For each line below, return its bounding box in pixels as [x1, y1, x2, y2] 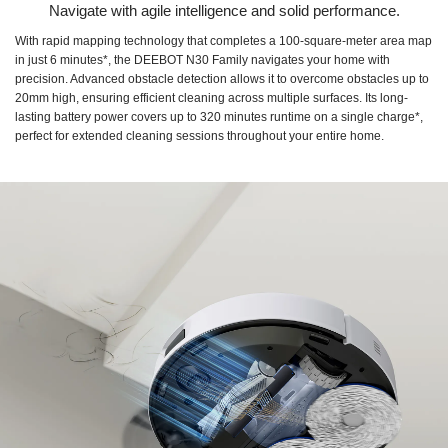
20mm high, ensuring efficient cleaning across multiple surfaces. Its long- [15, 90, 408, 105]
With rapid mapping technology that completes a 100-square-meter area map [15, 33, 432, 48]
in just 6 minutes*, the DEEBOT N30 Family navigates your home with [15, 52, 390, 67]
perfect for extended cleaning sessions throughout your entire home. [15, 128, 384, 143]
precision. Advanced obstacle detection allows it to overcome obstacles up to [15, 71, 429, 86]
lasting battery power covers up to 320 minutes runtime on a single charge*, [15, 109, 423, 124]
